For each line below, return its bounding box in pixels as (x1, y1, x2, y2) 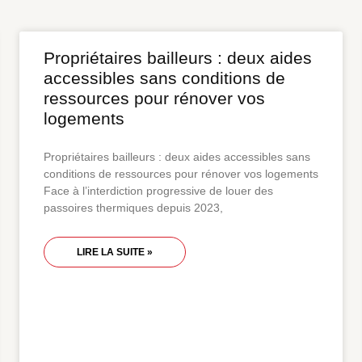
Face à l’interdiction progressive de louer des (44, 184, 273, 197)
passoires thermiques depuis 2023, (44, 201, 223, 214)
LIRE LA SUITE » (77, 246, 153, 258)
